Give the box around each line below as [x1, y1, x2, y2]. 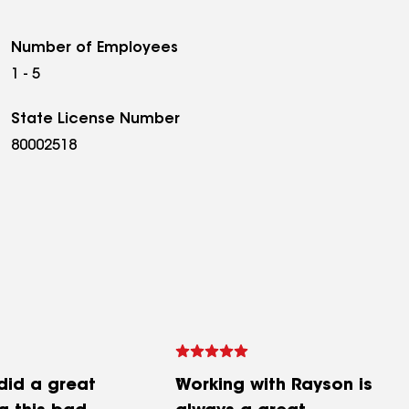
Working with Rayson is [175, 378, 372, 394]
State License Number [11, 112, 180, 127]
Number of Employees [11, 41, 178, 56]
